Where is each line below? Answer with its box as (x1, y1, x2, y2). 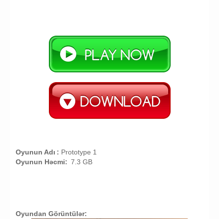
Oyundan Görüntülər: (15, 210, 87, 218)
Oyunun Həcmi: (15, 158, 67, 166)
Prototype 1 (61, 148, 97, 156)
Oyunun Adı (15, 148, 55, 156)
